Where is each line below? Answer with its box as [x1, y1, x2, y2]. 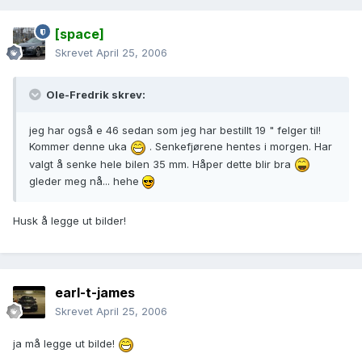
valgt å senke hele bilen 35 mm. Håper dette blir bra [29, 157, 294, 170]
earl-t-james [55, 284, 135, 301]
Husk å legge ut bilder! [13, 214, 126, 228]
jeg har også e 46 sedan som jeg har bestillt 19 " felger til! [29, 124, 321, 137]
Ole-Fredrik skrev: [44, 88, 145, 102]
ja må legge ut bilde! [13, 337, 118, 351]
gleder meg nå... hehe [29, 175, 142, 188]
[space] [55, 26, 104, 43]
